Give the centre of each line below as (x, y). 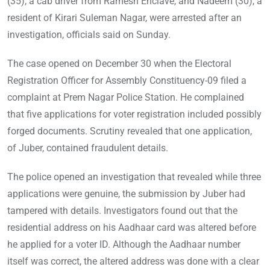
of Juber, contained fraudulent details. (88, 148)
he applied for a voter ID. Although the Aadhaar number (124, 245)
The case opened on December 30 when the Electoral (119, 64)
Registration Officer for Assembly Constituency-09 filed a (127, 81)
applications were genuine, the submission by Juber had (126, 194)
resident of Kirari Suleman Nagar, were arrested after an (124, 18)
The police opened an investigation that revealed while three (134, 177)
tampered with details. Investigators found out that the (122, 211)
